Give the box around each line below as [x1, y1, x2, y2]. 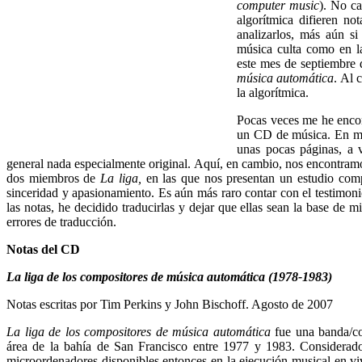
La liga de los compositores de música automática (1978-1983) [6, 269, 332, 284]
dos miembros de [6, 170, 101, 185]
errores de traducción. [6, 214, 116, 229]
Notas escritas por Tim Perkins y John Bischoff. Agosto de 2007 [6, 297, 333, 311]
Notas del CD [6, 242, 80, 256]
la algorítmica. [237, 85, 309, 99]
